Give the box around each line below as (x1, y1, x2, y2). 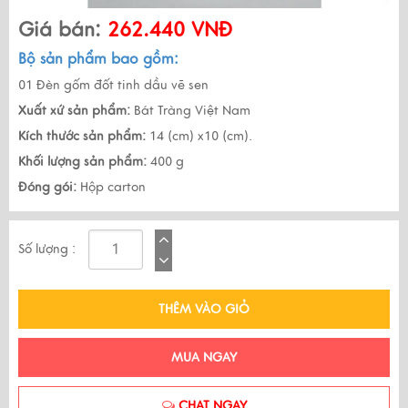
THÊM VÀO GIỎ (158, 301, 250, 317)
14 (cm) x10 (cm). (146, 127, 252, 144)
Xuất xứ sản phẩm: (18, 102, 130, 118)
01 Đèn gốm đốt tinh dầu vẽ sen (18, 76, 209, 93)
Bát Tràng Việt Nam (130, 102, 250, 118)
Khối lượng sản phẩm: (18, 153, 147, 169)
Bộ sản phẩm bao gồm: (18, 49, 178, 68)
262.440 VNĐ (101, 16, 232, 42)
